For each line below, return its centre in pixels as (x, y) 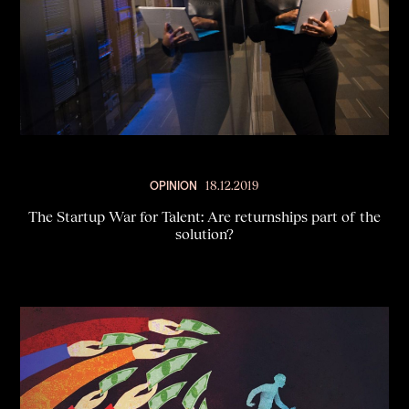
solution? (204, 235)
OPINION (173, 186)
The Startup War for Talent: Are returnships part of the (204, 217)
